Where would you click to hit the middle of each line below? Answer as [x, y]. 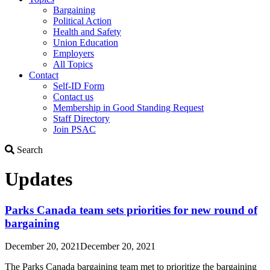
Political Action [82, 20]
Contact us [73, 96]
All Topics [73, 64]
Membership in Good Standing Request [128, 107]
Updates [39, 179]
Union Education [86, 42]
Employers [74, 53]
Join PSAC [74, 129]
